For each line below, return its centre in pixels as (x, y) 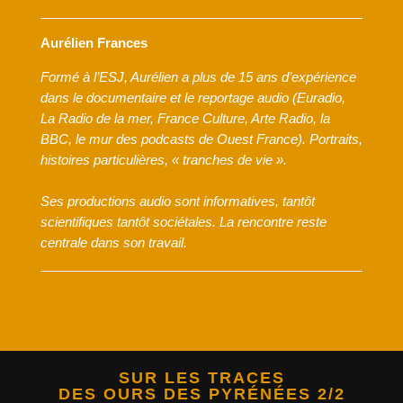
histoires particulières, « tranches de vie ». (163, 160)
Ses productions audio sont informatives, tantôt (177, 201)
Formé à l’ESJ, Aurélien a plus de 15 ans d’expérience (198, 77)
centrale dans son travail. (113, 242)
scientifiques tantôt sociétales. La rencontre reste (183, 222)
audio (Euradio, (301, 98)
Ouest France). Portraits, (289, 139)
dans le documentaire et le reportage (148, 98)
